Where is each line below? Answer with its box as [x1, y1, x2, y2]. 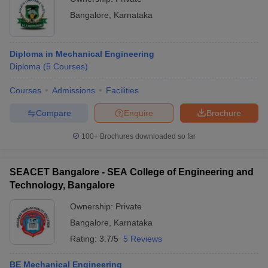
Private [115, 202, 142, 211]
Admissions [52, 86, 95, 95]
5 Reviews [123, 234, 162, 243]
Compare [35, 108, 71, 118]
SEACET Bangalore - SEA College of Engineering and [10, 167, 254, 177]
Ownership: [70, 202, 115, 211]
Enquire [124, 108, 153, 118]
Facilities [106, 86, 139, 95]
